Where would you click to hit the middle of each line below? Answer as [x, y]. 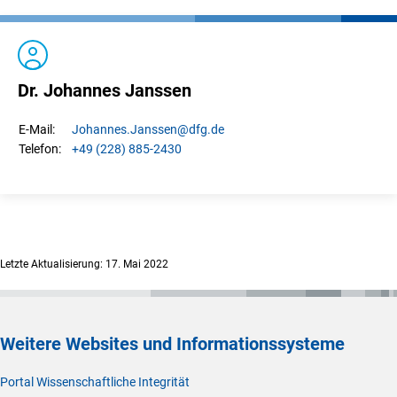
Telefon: [40, 148]
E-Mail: [37, 129]
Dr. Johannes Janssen [105, 90]
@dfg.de [201, 129]
